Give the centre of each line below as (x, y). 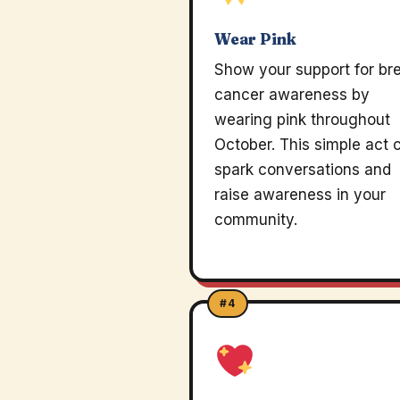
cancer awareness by (292, 95)
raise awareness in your (300, 195)
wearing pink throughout (302, 120)
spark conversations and (303, 170)
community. (256, 220)
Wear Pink (255, 39)
